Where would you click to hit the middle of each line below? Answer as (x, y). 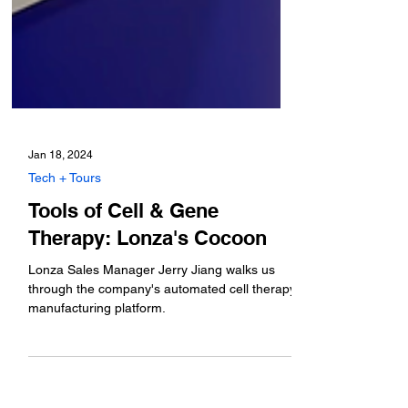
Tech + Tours (65, 203)
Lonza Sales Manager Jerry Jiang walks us (152, 295)
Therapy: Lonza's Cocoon (148, 263)
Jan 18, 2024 (61, 180)
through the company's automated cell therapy (162, 314)
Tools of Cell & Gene (123, 236)
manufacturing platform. (97, 333)
